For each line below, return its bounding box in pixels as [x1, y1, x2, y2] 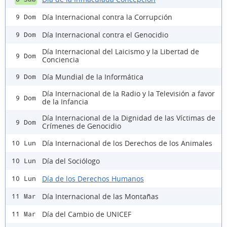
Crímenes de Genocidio [42, 121, 121, 131]
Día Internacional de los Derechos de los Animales [42, 138, 212, 148]
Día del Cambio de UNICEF [42, 209, 131, 219]
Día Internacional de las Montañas [42, 191, 159, 201]
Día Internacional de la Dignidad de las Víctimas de [42, 113, 215, 123]
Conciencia [42, 55, 79, 65]
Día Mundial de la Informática [42, 71, 143, 82]
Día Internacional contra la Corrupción [42, 12, 172, 22]
